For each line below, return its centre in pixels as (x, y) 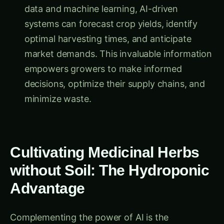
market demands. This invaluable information (118, 44)
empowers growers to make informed (103, 59)
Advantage (47, 179)
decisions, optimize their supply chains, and (114, 74)
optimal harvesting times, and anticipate (108, 29)
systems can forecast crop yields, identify (111, 14)
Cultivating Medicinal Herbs (105, 143)
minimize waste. (58, 89)
